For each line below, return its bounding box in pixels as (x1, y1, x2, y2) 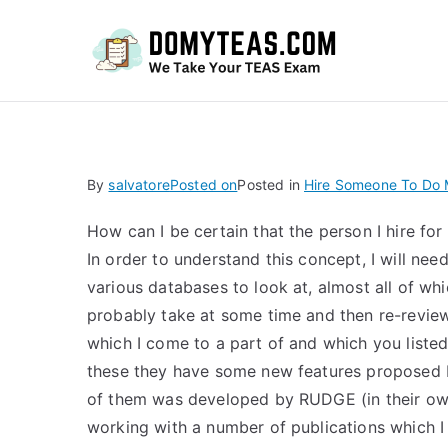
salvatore (108, 176, 170, 193)
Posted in (237, 176, 304, 193)
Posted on (169, 176, 238, 193)
